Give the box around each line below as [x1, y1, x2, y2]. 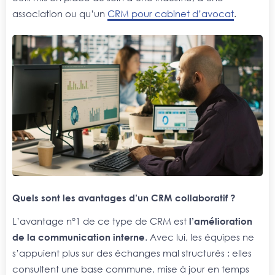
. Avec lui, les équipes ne [145, 231, 254, 242]
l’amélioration [189, 215, 252, 227]
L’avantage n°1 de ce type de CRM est [12, 215, 189, 227]
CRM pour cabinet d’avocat [107, 8, 234, 20]
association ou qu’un [12, 8, 107, 20]
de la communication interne [12, 231, 145, 242]
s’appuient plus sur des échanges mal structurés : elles [12, 247, 252, 258]
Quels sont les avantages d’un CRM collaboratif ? [12, 192, 235, 204]
